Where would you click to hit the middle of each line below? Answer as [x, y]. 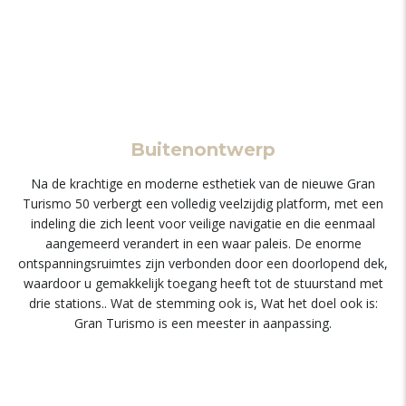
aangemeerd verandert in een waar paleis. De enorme [203, 243]
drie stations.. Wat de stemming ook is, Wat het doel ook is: [203, 303]
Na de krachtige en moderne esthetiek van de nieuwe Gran [203, 184]
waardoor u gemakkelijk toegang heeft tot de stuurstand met [203, 283]
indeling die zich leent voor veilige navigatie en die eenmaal [203, 223]
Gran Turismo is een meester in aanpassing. [203, 323]
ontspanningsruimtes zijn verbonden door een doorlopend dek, [203, 263]
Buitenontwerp [203, 150]
